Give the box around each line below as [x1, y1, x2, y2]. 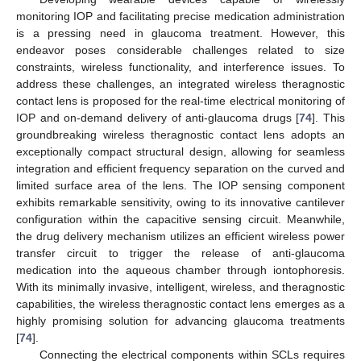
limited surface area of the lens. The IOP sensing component [16, 178, 345, 192]
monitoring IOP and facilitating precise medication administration [16, 9, 345, 23]
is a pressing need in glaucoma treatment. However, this [16, 26, 345, 39]
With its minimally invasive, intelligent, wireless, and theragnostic [16, 280, 345, 293]
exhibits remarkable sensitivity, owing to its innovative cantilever [16, 195, 345, 209]
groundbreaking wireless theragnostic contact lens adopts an [16, 127, 345, 141]
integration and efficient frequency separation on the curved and [16, 161, 345, 175]
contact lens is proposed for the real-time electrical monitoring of [16, 93, 345, 107]
